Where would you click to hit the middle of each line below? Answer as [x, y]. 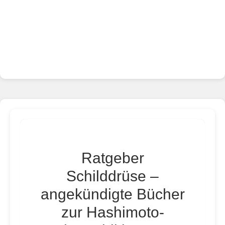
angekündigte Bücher [113, 194]
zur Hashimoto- [113, 212]
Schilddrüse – [113, 176]
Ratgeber [113, 158]
